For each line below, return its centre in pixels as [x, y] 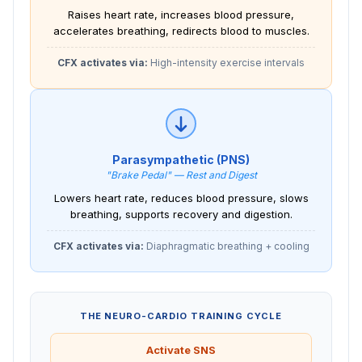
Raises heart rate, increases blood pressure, [181, 14]
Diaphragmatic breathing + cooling [226, 246]
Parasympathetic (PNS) [181, 159]
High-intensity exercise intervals [226, 62]
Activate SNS [181, 349]
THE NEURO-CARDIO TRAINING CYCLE [181, 316]
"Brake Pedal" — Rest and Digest [181, 175]
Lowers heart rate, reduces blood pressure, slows [181, 198]
